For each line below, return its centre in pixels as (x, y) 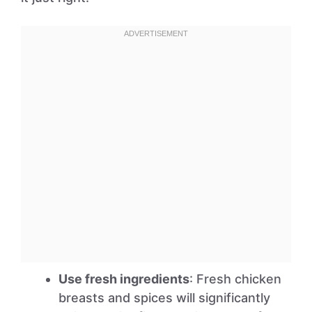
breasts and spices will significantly (164, 298)
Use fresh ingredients (124, 279)
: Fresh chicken (235, 279)
